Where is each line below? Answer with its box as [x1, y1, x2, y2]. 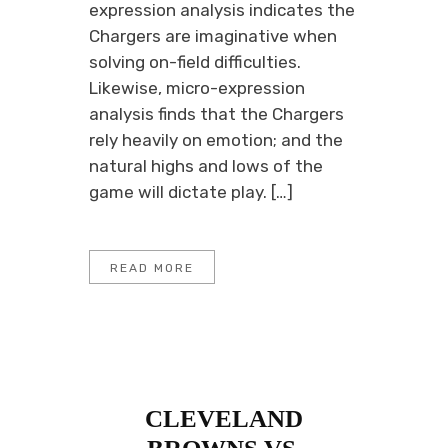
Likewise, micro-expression [89, 78, 305, 98]
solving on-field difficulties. [89, 52, 301, 72]
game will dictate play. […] [89, 182, 293, 202]
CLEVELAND [145, 405, 303, 432]
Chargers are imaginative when [89, 26, 337, 46]
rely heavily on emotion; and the [89, 130, 343, 150]
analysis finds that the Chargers [89, 104, 344, 124]
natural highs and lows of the [89, 156, 323, 176]
